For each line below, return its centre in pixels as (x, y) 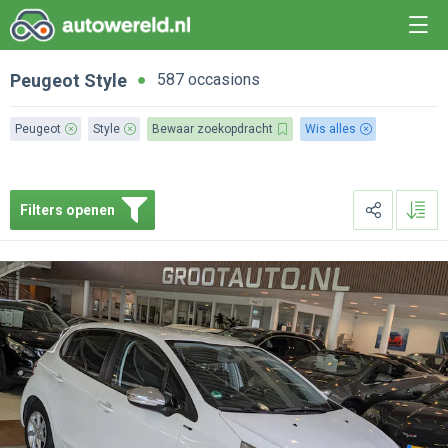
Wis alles (330, 129)
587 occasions (208, 79)
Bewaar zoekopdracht (212, 129)
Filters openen (67, 210)
